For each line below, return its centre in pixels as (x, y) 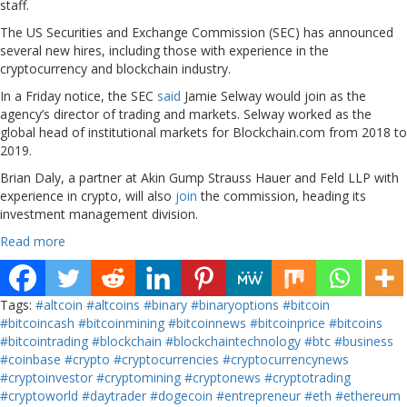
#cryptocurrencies (166, 359)
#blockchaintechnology (233, 341)
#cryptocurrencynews (286, 359)
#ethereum (368, 395)
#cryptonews (223, 377)
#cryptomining (139, 377)
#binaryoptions (235, 304)
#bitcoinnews (207, 323)
